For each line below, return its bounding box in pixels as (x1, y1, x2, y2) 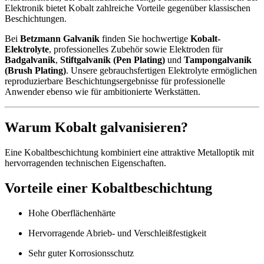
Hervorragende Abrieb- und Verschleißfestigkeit (28, 227, 206, 238)
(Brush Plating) (5, 65, 66, 76)
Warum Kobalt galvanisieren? (5, 120, 188, 136)
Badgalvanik (5, 55, 55, 65)
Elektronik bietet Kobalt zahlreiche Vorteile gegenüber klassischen (5, 3, 250, 14)
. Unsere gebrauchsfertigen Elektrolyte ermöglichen (66, 65, 257, 76)
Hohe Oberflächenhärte (28, 207, 115, 218)
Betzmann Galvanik (20, 34, 100, 44)
